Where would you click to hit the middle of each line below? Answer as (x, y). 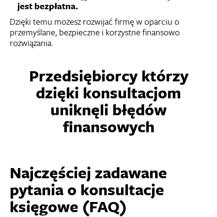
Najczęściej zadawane (88, 172)
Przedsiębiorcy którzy (108, 75)
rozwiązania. (31, 42)
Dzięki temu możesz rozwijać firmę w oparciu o (94, 21)
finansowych (108, 126)
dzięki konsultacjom (108, 92)
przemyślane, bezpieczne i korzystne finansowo (95, 32)
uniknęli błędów (108, 109)
